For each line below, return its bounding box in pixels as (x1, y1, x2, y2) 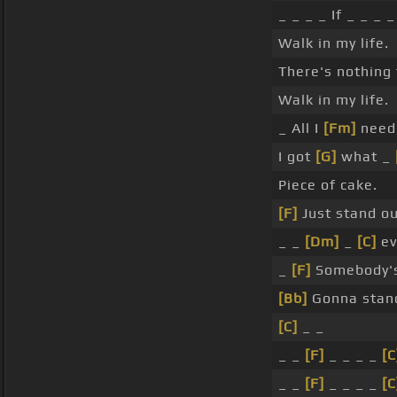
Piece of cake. (278, 176, 378, 194)
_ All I (278, 120, 323, 137)
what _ (337, 148, 395, 166)
